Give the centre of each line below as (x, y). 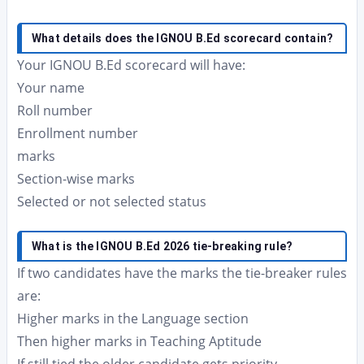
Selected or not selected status (112, 201)
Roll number (55, 110)
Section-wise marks (76, 179)
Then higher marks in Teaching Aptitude (139, 341)
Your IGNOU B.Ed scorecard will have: (131, 65)
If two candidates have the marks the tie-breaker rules (182, 273)
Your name (51, 88)
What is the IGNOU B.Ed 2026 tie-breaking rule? (162, 246)
